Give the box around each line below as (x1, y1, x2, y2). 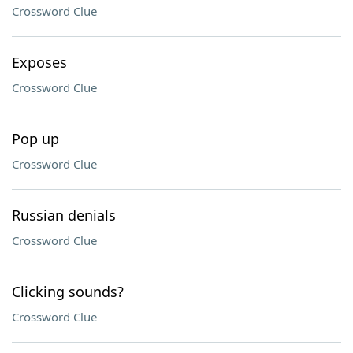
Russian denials (12, 206, 116, 225)
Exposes (12, 53, 67, 72)
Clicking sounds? (12, 282, 124, 301)
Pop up (12, 129, 59, 148)
